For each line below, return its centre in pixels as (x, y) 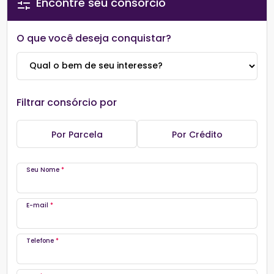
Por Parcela (77, 134)
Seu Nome (44, 169)
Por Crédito (197, 134)
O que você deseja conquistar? (94, 38)
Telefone (41, 240)
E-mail (39, 205)
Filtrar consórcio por (67, 102)
